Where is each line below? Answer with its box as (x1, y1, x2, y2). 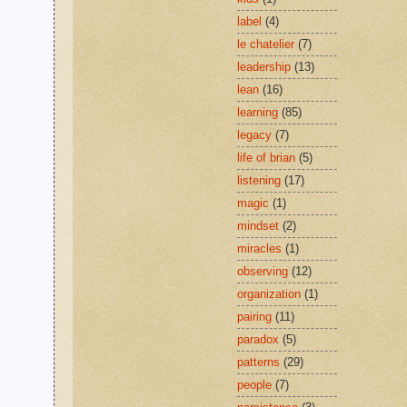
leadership (237, 60, 291, 74)
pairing (237, 310, 272, 324)
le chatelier (237, 37, 294, 52)
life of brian (237, 151, 295, 165)
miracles (237, 242, 282, 256)
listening (237, 174, 281, 188)
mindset (237, 219, 279, 233)
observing (237, 264, 288, 279)
